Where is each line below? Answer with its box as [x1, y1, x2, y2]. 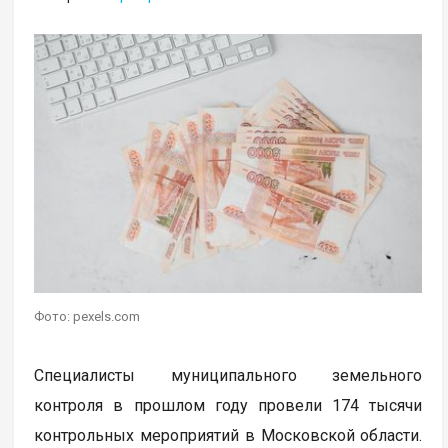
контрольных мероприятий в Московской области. [34, 425, 423, 445]
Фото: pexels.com [34, 308, 141, 324]
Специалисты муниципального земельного [34, 365, 423, 385]
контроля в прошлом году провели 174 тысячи [34, 395, 423, 415]
